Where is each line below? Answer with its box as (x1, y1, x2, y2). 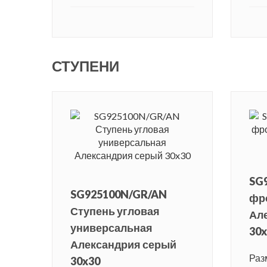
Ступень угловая (70, 204, 160, 218)
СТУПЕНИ (52, 57, 119, 75)
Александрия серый (70, 238, 176, 252)
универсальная (70, 221, 153, 235)
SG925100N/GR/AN (70, 188, 167, 201)
